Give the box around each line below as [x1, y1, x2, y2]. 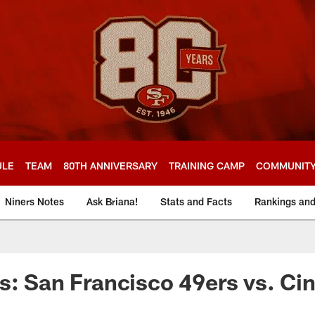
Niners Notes [5, 195, 64, 207]
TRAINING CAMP [169, 159, 245, 172]
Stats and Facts [160, 195, 232, 207]
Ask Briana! [86, 195, 138, 207]
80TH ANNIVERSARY [63, 159, 157, 172]
